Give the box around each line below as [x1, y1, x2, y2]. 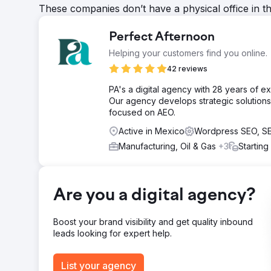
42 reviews [167, 64, 207, 73]
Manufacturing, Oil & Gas [119, 141, 218, 151]
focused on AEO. [109, 107, 175, 117]
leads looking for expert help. [53, 228, 172, 238]
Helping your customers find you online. [109, 48, 267, 58]
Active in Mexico [119, 126, 184, 136]
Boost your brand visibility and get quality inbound [53, 217, 253, 227]
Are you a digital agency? [53, 187, 255, 205]
